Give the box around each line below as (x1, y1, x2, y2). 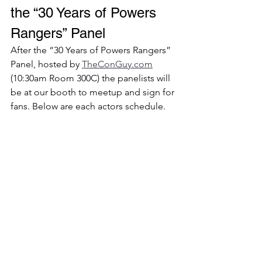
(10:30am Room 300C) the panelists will (11, 73, 173, 84)
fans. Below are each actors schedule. (11, 101, 168, 112)
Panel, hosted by (11, 58, 82, 70)
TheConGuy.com (82, 58, 153, 70)
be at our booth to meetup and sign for (11, 87, 177, 98)
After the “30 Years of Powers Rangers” (11, 44, 173, 56)
